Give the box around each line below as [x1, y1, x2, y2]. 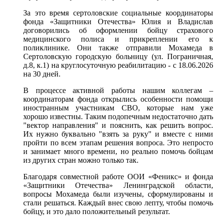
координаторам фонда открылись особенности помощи [23, 95, 213, 103]
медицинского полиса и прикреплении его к [23, 35, 213, 43]
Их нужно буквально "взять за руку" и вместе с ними [23, 130, 213, 138]
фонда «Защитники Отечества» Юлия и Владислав [23, 17, 213, 26]
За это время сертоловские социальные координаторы [23, 9, 213, 17]
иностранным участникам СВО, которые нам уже [23, 104, 213, 112]
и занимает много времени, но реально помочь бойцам [23, 147, 213, 155]
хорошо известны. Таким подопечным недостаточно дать [23, 112, 213, 121]
